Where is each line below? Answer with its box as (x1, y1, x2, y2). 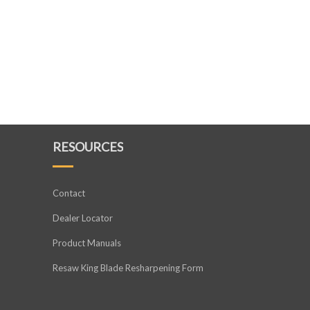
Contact (52, 187, 85, 199)
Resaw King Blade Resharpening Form (52, 262, 203, 273)
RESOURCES (52, 138, 123, 154)
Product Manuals (52, 237, 121, 248)
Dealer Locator (52, 212, 113, 224)
